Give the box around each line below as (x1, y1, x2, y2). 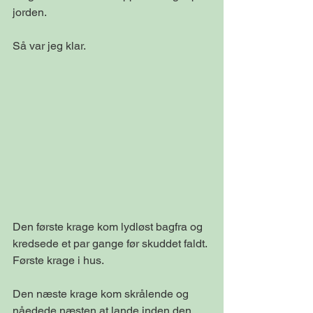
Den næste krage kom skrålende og (13, 287, 191, 301)
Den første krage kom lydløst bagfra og (13, 220, 205, 234)
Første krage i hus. (13, 254, 104, 268)
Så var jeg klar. (13, 38, 86, 52)
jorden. (13, 5, 47, 19)
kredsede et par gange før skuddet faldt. (13, 237, 210, 251)
